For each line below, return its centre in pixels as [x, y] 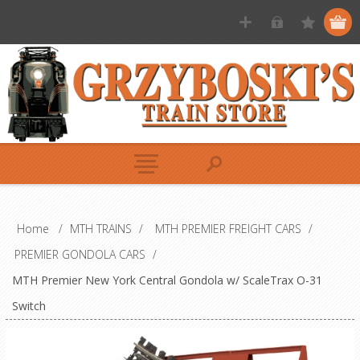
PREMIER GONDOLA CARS [80, 255]
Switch [29, 306]
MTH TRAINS [100, 229]
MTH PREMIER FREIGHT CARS [228, 229]
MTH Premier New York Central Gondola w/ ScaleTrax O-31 [167, 280]
